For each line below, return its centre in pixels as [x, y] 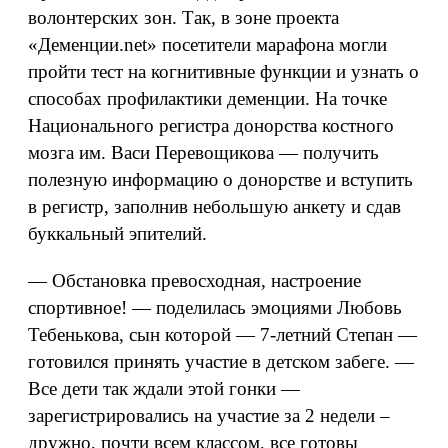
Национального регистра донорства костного [211, 125]
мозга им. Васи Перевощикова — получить [203, 152]
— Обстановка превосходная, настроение [194, 280]
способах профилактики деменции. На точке [207, 98]
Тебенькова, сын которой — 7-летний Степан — [222, 334]
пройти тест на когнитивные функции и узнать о [223, 71]
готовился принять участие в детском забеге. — [221, 361]
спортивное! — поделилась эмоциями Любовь [215, 307]
